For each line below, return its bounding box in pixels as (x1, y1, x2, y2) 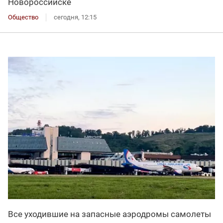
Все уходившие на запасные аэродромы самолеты (8, 209, 211, 219)
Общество (8, 13, 38, 21)
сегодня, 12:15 (54, 13, 97, 21)
